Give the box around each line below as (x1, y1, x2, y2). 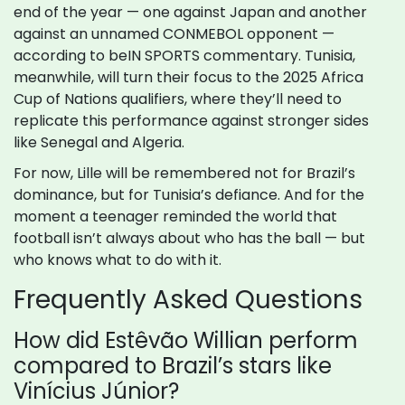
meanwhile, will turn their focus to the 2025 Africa (14, 67, 363, 89)
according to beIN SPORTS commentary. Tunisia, (14, 45, 355, 67)
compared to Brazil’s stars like (14, 351, 332, 381)
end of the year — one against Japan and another (14, 2, 367, 24)
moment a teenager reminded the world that (14, 206, 337, 228)
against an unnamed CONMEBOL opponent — (14, 24, 334, 45)
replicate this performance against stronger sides (14, 110, 369, 132)
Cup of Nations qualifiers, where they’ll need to (14, 89, 342, 110)
